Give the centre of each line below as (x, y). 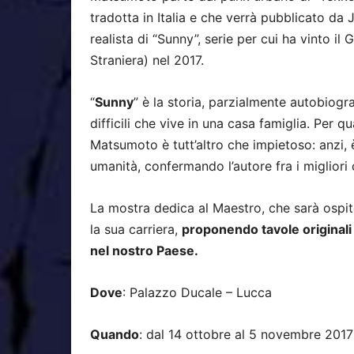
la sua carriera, (136, 229)
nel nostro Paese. (144, 250)
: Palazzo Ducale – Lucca (197, 292)
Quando (115, 334)
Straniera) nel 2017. (147, 60)
